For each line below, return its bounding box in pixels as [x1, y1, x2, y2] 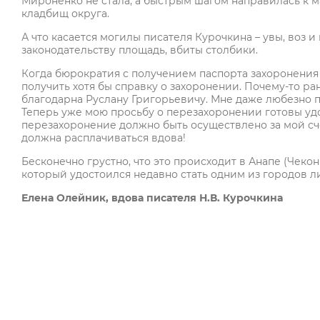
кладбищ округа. [21, 7, 112, 21]
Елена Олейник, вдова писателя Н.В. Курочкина [21, 191, 283, 205]
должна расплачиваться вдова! [21, 131, 189, 145]
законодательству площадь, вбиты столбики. [21, 44, 258, 57]
